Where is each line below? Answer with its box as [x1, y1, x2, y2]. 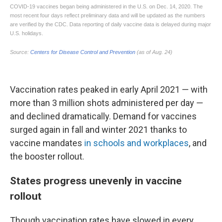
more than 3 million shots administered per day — [10, 98, 203, 109]
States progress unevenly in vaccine [10, 174, 182, 187]
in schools [82, 138, 125, 149]
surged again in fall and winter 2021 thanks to [10, 124, 187, 135]
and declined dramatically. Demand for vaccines [10, 111, 197, 122]
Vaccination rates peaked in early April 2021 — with [10, 84, 208, 95]
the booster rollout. [10, 151, 84, 162]
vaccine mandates [10, 138, 82, 149]
